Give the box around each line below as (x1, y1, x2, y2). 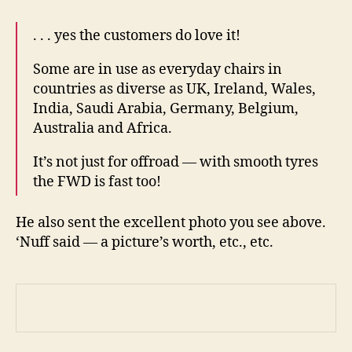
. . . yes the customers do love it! (33, 26, 240, 45)
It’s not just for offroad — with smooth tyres (33, 152, 318, 171)
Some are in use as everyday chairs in (33, 60, 282, 79)
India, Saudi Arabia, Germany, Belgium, (33, 99, 299, 118)
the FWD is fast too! (33, 172, 161, 191)
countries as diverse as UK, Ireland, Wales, (33, 79, 316, 98)
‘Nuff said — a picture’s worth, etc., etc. (16, 233, 273, 251)
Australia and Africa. (33, 119, 172, 137)
